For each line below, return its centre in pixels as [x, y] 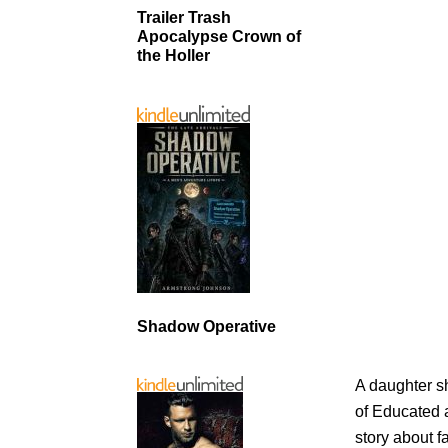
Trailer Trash [184, 17]
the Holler [173, 55]
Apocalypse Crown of [219, 36]
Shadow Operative [206, 326]
